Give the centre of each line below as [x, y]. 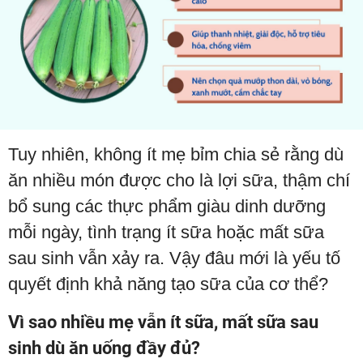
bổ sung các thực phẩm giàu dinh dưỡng [167, 206]
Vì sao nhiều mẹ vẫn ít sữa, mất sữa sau [163, 322]
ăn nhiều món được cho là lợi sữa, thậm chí [179, 180]
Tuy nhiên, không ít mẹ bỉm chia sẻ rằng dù [176, 154]
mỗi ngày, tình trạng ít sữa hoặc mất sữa [166, 232]
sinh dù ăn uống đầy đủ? [104, 348]
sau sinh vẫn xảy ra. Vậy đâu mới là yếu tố [174, 258]
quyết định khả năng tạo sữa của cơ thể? [168, 284]
